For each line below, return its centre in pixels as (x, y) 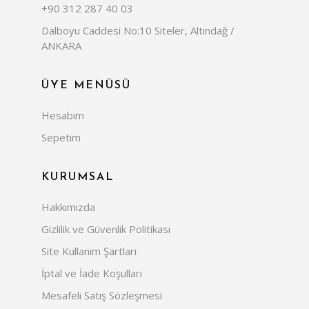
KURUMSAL (78, 177)
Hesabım (63, 115)
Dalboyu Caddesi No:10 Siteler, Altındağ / (138, 30)
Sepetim (61, 137)
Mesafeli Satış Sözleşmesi (102, 295)
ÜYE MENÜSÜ (86, 85)
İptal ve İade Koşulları (92, 273)
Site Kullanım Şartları (89, 251)
